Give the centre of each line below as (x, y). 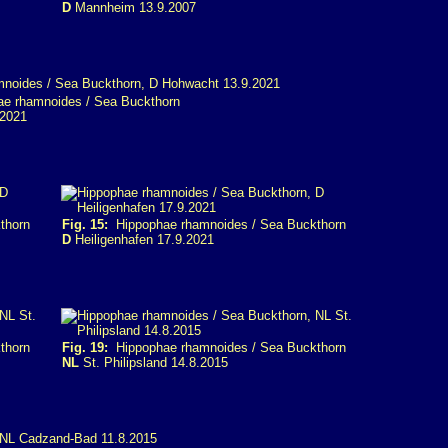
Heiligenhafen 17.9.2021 (142, 239)
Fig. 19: (85, 347)
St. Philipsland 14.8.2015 (153, 362)
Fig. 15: (85, 224)
